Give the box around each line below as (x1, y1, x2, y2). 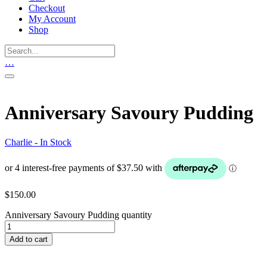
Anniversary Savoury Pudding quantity (5, 209, 152, 220)
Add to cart (10, 234, 48, 244)
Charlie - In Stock (5, 136, 72, 147)
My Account (29, 14, 76, 24)
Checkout (29, 3, 65, 13)
